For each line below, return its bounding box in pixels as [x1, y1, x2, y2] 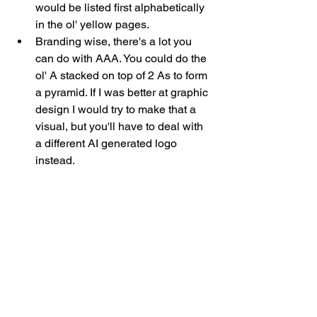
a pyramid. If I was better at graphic [35, 86, 211, 100]
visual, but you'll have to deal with [35, 120, 206, 134]
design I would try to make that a [35, 103, 199, 117]
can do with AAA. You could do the [35, 52, 209, 66]
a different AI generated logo [35, 137, 180, 151]
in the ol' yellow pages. [35, 18, 151, 32]
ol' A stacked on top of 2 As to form [35, 69, 210, 83]
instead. [35, 154, 77, 168]
